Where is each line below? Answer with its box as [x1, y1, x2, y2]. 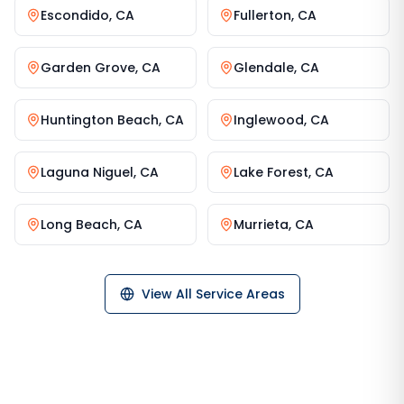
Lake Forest [234, 163, 308, 181]
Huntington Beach [41, 111, 159, 129]
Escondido [41, 6, 109, 24]
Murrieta [234, 216, 289, 234]
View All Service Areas [141, 285, 285, 303]
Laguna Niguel [41, 163, 133, 181]
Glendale [234, 59, 294, 77]
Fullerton [234, 6, 291, 24]
